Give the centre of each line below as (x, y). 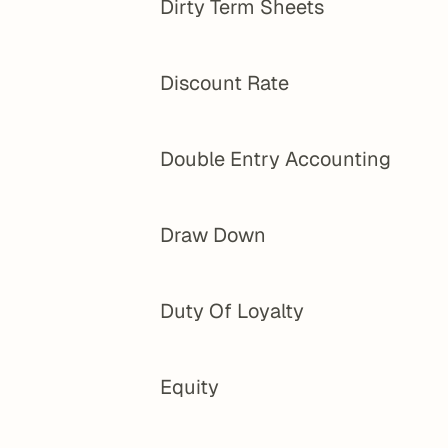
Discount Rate (224, 83)
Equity (189, 387)
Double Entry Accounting (275, 159)
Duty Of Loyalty (232, 311)
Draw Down (213, 235)
